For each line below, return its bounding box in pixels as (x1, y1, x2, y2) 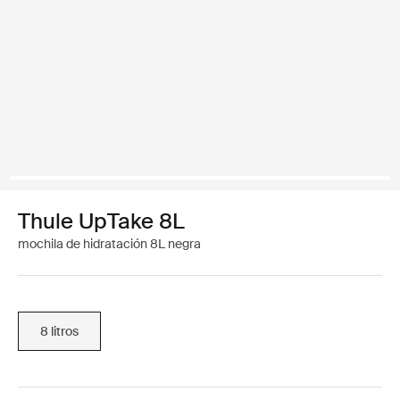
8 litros (40, 322, 79, 339)
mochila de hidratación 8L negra (18, 236, 201, 252)
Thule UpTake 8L (18, 207, 185, 235)
